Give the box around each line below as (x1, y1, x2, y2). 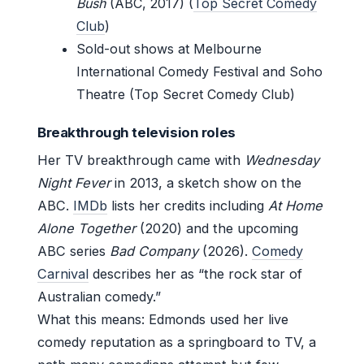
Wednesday (245, 151, 319, 168)
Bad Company (110, 242, 198, 259)
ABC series (37, 242, 110, 259)
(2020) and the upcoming (136, 219, 298, 236)
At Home (268, 197, 323, 214)
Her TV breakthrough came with (37, 151, 245, 168)
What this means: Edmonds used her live (37, 310, 288, 327)
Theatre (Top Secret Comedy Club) (76, 85, 295, 102)
